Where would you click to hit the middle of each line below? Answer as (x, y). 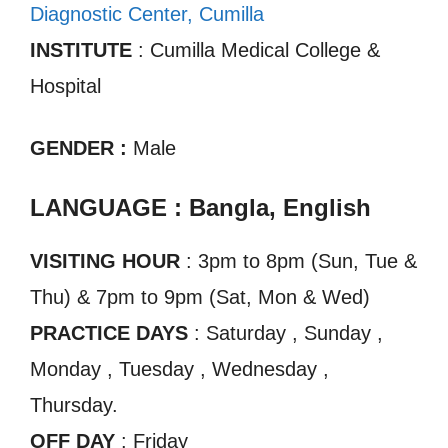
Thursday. (74, 405)
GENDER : (81, 148)
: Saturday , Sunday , (285, 333)
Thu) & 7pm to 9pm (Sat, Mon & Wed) (200, 297)
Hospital (65, 86)
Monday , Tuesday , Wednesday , (179, 369)
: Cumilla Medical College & (256, 50)
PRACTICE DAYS (109, 333)
